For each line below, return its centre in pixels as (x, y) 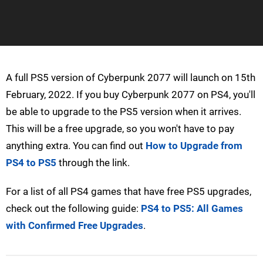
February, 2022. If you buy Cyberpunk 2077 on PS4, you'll (131, 95)
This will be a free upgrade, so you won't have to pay (120, 129)
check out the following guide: (73, 209)
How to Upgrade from (194, 146)
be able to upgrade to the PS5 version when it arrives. (124, 112)
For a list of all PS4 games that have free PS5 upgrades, (129, 192)
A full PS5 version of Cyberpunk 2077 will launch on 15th (131, 78)
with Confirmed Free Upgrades (75, 226)
